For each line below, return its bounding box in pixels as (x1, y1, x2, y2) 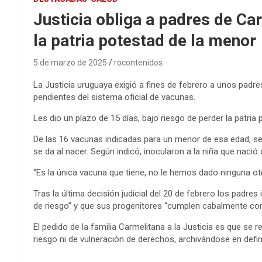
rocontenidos (114, 58, 163, 68)
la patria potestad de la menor (33, 31, 256, 51)
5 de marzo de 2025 (33, 58, 107, 68)
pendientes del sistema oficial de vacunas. (33, 92, 195, 103)
